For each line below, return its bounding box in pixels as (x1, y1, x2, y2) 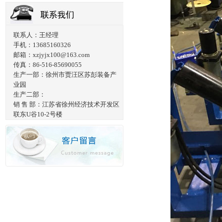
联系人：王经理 (13, 31, 58, 39)
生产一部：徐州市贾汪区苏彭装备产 (13, 71, 116, 78)
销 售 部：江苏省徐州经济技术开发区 (13, 101, 119, 108)
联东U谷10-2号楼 (13, 111, 62, 118)
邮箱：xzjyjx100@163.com (13, 51, 90, 58)
